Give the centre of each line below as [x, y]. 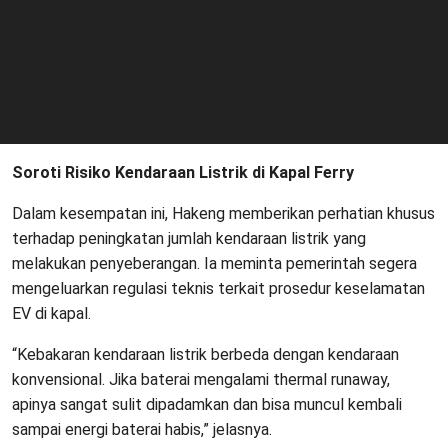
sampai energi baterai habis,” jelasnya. [142, 430]
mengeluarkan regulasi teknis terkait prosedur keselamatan [218, 289]
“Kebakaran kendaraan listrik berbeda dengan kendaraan [205, 355]
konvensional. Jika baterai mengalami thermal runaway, [201, 380]
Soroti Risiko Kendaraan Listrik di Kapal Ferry [183, 173]
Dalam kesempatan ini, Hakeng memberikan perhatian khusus [223, 214]
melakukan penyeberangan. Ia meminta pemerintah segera [214, 264]
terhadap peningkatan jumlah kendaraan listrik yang [189, 239]
